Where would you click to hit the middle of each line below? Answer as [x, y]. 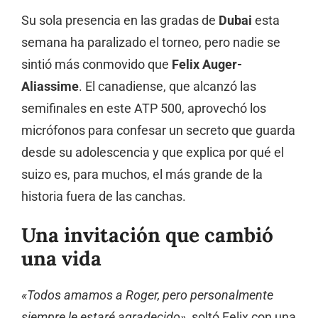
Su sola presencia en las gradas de [120, 20]
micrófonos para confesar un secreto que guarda [158, 130]
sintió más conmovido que [97, 64]
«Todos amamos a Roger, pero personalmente [147, 295]
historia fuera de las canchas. [104, 196]
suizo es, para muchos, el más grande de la [142, 174]
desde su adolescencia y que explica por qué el [153, 152]
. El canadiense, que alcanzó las [168, 86]
